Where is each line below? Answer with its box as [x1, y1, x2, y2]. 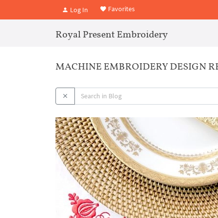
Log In [69, 5, 88, 14]
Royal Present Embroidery [55, 28, 168, 40]
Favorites [107, 4, 135, 14]
